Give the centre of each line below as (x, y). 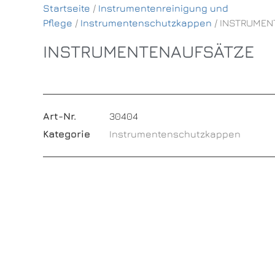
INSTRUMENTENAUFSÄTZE (148, 52)
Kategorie (66, 134)
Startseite (66, 8)
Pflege (57, 23)
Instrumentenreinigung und (163, 8)
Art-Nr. (59, 116)
